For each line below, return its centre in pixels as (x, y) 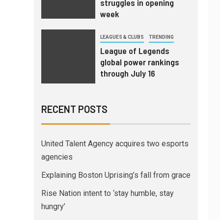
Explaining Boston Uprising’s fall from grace (116, 175)
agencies (57, 157)
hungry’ (53, 207)
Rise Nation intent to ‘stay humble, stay (107, 193)
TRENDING (161, 37)
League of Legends (135, 51)
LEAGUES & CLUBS (122, 37)
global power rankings (139, 62)
